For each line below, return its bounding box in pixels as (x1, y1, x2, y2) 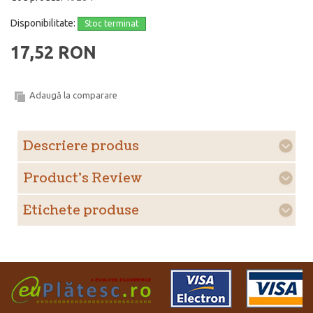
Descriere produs (23, 138, 139, 156)
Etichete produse (23, 202, 139, 220)
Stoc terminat (85, 19, 139, 29)
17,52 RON (10, 43, 96, 63)
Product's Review (23, 170, 142, 188)
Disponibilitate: (10, 17, 78, 29)
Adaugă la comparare (29, 90, 117, 101)
